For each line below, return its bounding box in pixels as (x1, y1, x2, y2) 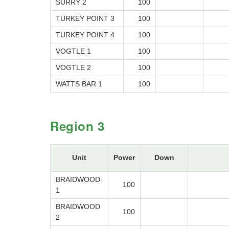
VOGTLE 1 (56, 47, 91, 56)
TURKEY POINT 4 (56, 31, 114, 39)
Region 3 (50, 117, 105, 135)
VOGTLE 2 (56, 63, 91, 72)
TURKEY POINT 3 (56, 14, 114, 23)
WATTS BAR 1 (56, 80, 102, 88)
